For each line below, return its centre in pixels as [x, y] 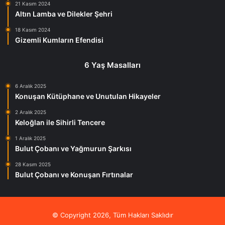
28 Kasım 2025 [33, 164]
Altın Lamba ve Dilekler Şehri [64, 14]
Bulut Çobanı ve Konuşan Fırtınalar [74, 175]
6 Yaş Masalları [113, 65]
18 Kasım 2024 [33, 30]
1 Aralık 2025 [30, 138]
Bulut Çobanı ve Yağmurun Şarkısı [73, 148]
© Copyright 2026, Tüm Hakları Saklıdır [113, 215]
